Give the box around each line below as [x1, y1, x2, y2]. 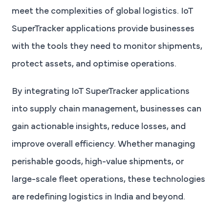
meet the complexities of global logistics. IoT [12, 8, 193, 16]
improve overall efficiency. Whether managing [12, 141, 195, 149]
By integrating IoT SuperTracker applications [12, 88, 190, 96]
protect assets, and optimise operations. [12, 61, 176, 69]
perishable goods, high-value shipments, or [12, 158, 184, 167]
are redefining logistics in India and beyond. [12, 194, 185, 202]
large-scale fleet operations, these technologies [12, 176, 205, 184]
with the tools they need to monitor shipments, [12, 43, 202, 51]
